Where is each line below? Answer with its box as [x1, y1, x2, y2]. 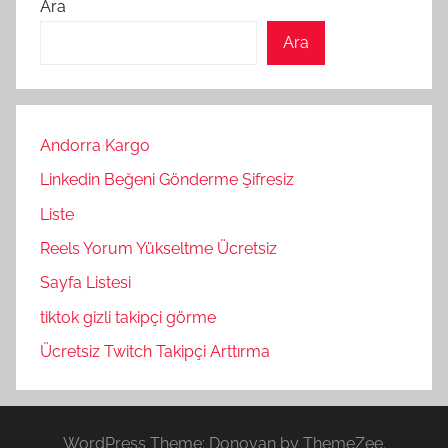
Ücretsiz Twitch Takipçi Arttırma [40, 342, 270, 362]
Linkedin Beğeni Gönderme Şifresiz [40, 170, 294, 190]
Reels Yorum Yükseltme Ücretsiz [40, 239, 277, 258]
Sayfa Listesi [40, 273, 131, 293]
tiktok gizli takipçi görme [40, 307, 216, 327]
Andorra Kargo [40, 135, 150, 155]
